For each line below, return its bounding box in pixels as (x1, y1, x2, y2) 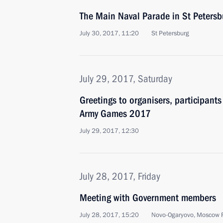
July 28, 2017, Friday (80, 170, 160, 182)
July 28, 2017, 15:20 (80, 211, 139, 220)
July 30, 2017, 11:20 (80, 29, 139, 38)
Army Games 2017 (80, 108, 151, 119)
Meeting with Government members (80, 192, 216, 204)
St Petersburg (151, 29, 189, 38)
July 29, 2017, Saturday (80, 73, 172, 85)
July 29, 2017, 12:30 (80, 126, 139, 135)
